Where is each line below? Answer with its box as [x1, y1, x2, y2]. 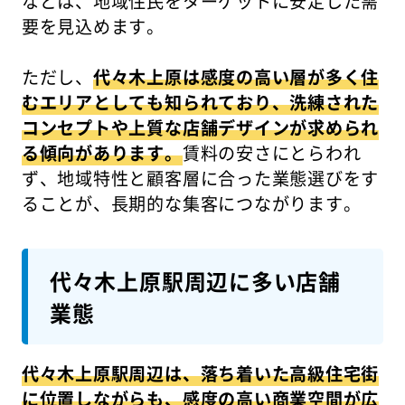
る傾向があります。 [21, 140, 183, 166]
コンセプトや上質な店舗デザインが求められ [21, 115, 380, 141]
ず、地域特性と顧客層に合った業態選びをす [21, 165, 380, 192]
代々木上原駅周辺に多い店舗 [49, 264, 341, 297]
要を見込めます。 [21, 14, 165, 40]
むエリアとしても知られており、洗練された [21, 89, 380, 116]
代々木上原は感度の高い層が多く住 [92, 64, 380, 90]
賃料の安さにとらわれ [182, 140, 362, 166]
